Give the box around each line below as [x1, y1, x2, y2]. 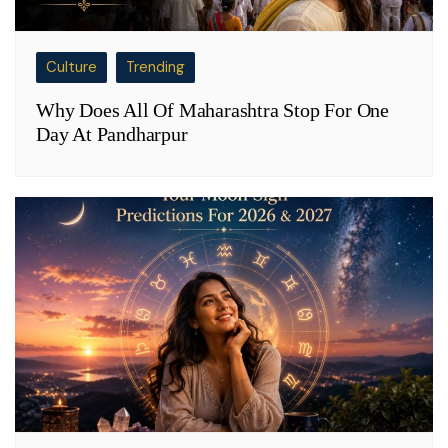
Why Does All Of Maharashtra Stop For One [36, 98, 389, 121]
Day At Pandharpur [36, 122, 188, 145]
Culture [46, 56, 97, 77]
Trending [126, 56, 185, 77]
